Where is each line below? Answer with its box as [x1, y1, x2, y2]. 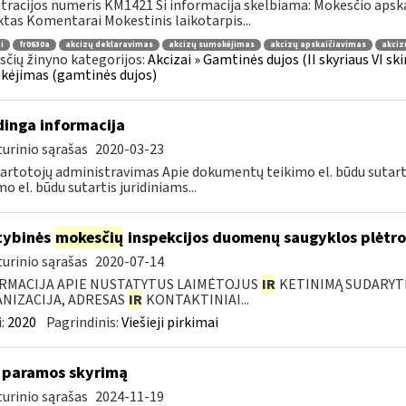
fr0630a [18, 38, 50, 51]
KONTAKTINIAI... [142, 290, 249, 310]
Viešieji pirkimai [121, 313, 218, 333]
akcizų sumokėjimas [168, 38, 255, 51]
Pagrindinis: [45, 313, 121, 333]
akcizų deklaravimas [64, 38, 153, 51]
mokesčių [54, 227, 123, 249]
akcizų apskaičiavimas [269, 38, 366, 51]
